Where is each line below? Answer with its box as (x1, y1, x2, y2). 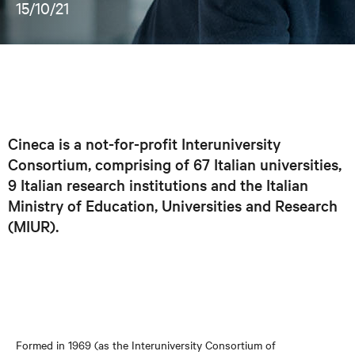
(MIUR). (8, 216, 59, 236)
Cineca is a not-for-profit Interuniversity (8, 133, 281, 154)
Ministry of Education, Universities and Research (8, 195, 338, 216)
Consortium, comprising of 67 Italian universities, (8, 154, 342, 174)
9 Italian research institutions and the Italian (8, 174, 308, 195)
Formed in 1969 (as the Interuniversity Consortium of (16, 337, 276, 353)
